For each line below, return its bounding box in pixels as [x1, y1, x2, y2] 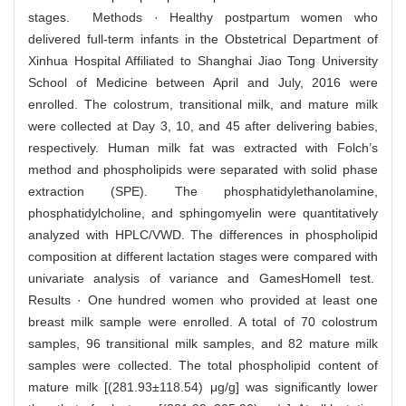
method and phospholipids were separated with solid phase [28, 161, 378, 177]
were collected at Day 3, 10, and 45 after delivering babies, [28, 118, 378, 133]
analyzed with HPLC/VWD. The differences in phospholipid [28, 227, 378, 242]
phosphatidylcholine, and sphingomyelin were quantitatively [28, 205, 378, 220]
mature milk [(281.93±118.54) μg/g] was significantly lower [28, 379, 378, 394]
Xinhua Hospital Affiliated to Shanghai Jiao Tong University [28, 53, 378, 68]
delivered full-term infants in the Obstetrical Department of [28, 31, 378, 46]
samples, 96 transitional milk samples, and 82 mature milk [28, 335, 378, 351]
